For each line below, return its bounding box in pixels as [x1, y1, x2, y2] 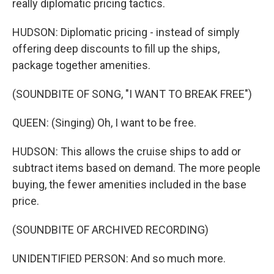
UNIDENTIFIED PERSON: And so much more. [12, 252, 226, 265]
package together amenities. [12, 59, 150, 72]
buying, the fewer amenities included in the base [12, 178, 246, 191]
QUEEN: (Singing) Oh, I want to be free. [12, 116, 196, 129]
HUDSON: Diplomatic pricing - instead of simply [12, 26, 240, 39]
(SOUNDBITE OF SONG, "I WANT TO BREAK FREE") [12, 87, 252, 100]
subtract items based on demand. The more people [12, 161, 261, 174]
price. [12, 194, 39, 207]
